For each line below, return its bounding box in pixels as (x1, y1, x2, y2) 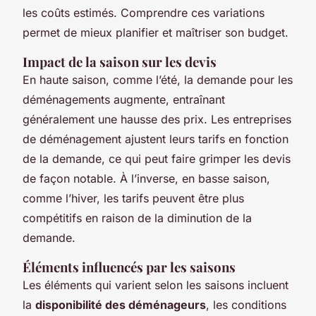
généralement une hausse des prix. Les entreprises (23, 111, 291, 126)
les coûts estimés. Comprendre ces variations (23, 5, 265, 20)
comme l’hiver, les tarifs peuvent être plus (23, 190, 244, 205)
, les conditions (206, 297, 286, 312)
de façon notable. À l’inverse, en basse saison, (23, 171, 270, 186)
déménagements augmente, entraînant (23, 92, 225, 107)
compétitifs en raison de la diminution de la (23, 210, 252, 225)
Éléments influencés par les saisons (23, 257, 236, 276)
